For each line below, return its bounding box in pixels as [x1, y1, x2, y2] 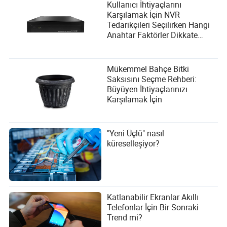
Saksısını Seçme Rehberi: [107, 73, 197, 85]
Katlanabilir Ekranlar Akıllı [107, 192, 199, 203]
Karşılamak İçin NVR [107, 9, 180, 21]
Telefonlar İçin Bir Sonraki [107, 202, 199, 213]
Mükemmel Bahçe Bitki [107, 63, 190, 75]
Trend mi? [107, 212, 143, 223]
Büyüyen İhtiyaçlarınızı [107, 84, 188, 95]
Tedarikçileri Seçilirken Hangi [107, 19, 210, 31]
